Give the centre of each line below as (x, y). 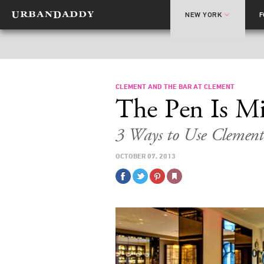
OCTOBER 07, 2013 (146, 156)
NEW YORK (204, 15)
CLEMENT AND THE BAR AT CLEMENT (175, 86)
